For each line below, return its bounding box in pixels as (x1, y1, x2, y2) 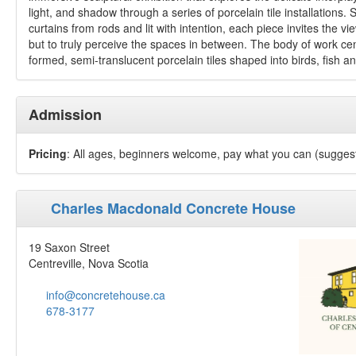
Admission (29, 104, 102, 125)
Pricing (29, 145, 67, 161)
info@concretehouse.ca (46, 287, 166, 303)
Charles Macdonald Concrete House (51, 198, 296, 219)
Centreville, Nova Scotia (29, 255, 149, 271)
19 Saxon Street (29, 239, 110, 255)
